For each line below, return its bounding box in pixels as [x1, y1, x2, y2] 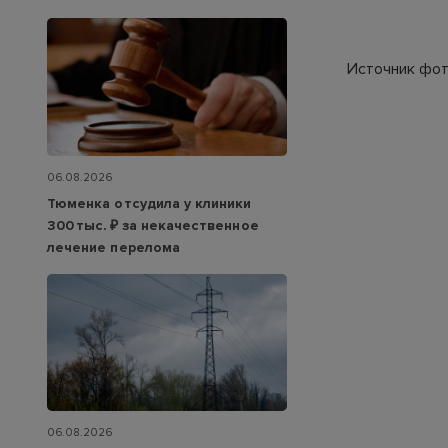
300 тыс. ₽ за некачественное [47, 216, 259, 234]
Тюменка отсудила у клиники [47, 194, 252, 212]
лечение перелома [47, 238, 180, 256]
